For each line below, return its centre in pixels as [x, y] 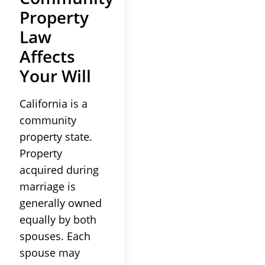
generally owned [61, 203]
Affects [47, 56]
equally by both [58, 219]
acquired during [59, 169]
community [48, 120]
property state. [56, 136]
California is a [54, 103]
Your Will [55, 75]
